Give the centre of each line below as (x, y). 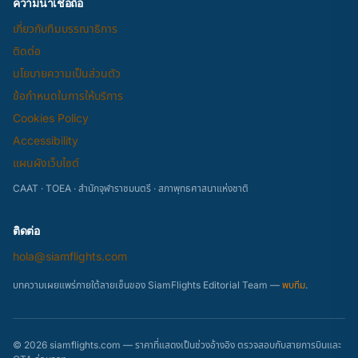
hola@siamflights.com (70, 257)
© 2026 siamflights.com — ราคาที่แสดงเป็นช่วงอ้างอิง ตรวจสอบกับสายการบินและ (177, 345)
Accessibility (46, 141)
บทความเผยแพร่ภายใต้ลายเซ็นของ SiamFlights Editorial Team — (147, 285)
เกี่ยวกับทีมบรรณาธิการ (65, 29)
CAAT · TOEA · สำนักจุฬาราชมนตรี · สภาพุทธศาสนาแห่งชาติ (131, 189)
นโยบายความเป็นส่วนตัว (67, 74)
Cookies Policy (51, 118)
